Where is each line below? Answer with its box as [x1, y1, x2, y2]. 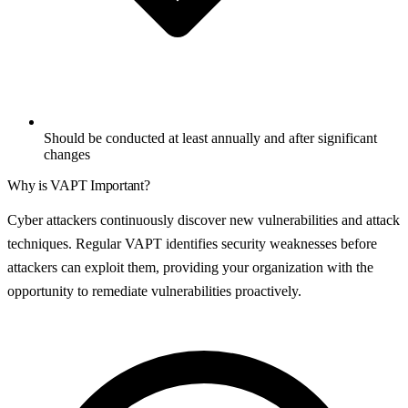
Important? [87, 178, 150, 194]
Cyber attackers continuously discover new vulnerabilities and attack [7, 212, 400, 229]
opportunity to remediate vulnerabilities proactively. [7, 283, 301, 300]
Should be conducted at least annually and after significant [44, 130, 377, 147]
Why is [7, 178, 51, 194]
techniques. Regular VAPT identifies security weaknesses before [7, 236, 377, 252]
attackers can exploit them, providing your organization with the [7, 260, 373, 276]
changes [44, 147, 90, 163]
